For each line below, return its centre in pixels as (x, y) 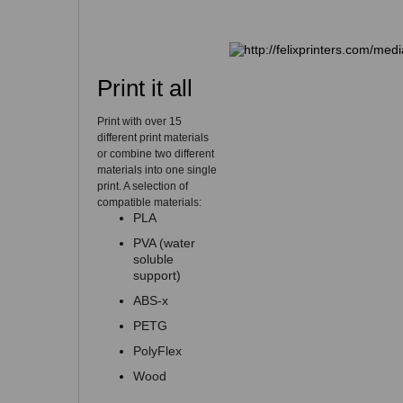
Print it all (145, 89)
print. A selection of (143, 187)
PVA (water (164, 243)
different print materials (153, 138)
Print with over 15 (139, 122)
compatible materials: (149, 203)
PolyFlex (157, 351)
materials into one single (157, 170)
